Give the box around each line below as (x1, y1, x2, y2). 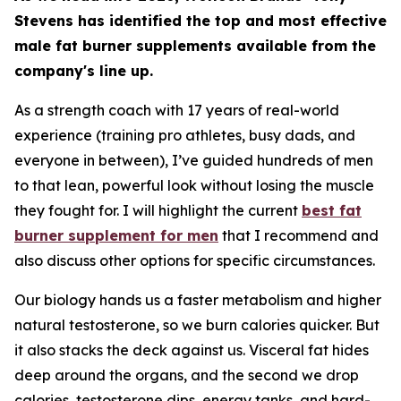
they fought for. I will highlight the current (14, 200, 302, 219)
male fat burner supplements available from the (14, 36, 376, 55)
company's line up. (14, 61, 153, 80)
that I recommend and (218, 226, 379, 244)
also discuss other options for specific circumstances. (14, 251, 375, 269)
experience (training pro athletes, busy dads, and (14, 125, 355, 144)
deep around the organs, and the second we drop (14, 365, 359, 384)
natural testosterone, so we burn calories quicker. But (14, 315, 380, 334)
